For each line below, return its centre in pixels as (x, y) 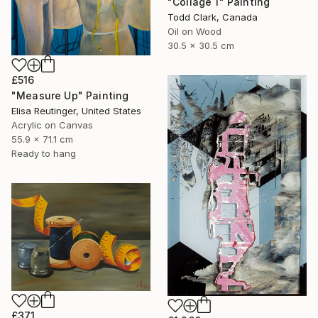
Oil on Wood (194, 32)
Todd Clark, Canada (213, 17)
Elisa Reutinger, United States (76, 110)
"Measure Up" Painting (70, 95)
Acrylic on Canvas (52, 125)
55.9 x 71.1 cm (42, 139)
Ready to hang (44, 153)
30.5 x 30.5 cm (201, 46)
